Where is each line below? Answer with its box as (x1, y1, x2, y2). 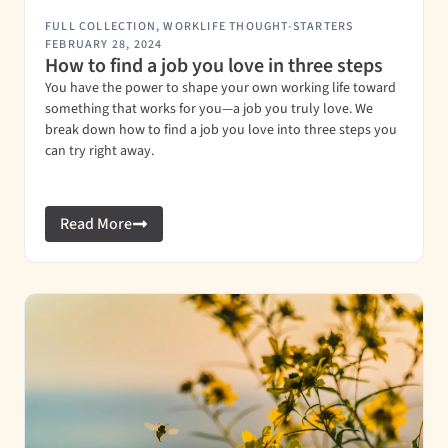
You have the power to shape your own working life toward (45, 78, 396, 98)
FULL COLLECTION (45, 18, 156, 35)
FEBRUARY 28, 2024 (45, 36, 163, 53)
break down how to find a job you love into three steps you (45, 120, 397, 140)
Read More (60, 213, 132, 235)
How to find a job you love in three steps (45, 52, 383, 80)
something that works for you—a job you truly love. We (45, 99, 373, 119)
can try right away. (45, 141, 154, 161)
